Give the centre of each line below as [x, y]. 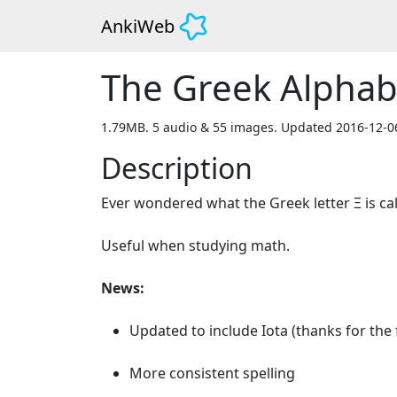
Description [177, 167]
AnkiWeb [138, 26]
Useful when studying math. [195, 245]
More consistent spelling [212, 373]
